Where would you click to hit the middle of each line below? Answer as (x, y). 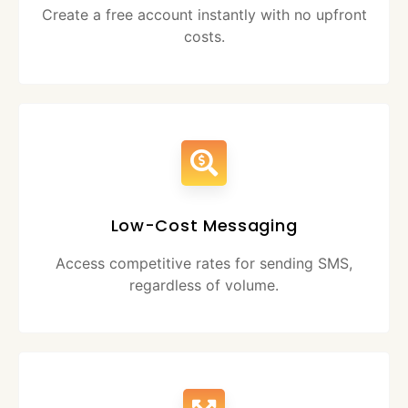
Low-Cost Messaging (204, 226)
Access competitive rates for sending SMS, (204, 264)
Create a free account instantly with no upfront (204, 15)
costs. (204, 37)
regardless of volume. (204, 286)
